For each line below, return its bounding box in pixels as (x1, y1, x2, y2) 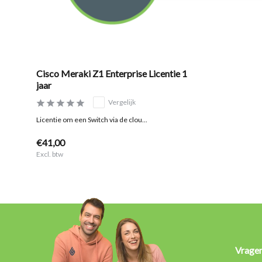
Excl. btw (36, 150, 63, 159)
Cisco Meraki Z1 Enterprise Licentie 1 (36, 68, 187, 80)
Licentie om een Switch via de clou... (36, 115, 147, 125)
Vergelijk (108, 98, 136, 107)
